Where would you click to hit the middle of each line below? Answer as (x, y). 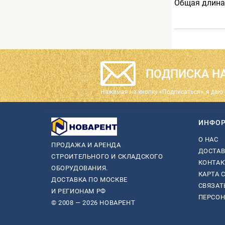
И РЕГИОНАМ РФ (79, 191)
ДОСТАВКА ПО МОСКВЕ (89, 180)
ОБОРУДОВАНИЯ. (80, 168)
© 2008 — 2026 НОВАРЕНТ (93, 203)
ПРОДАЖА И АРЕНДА (86, 145)
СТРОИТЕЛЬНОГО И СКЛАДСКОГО (107, 157)
